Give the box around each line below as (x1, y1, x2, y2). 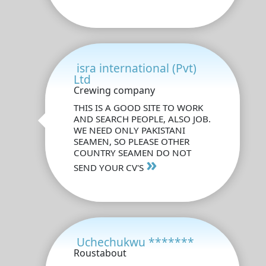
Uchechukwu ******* (77, 233, 194, 250)
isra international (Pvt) (77, 59, 197, 76)
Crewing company (74, 83, 155, 97)
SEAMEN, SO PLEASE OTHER (74, 135, 189, 147)
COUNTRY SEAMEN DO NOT (74, 146, 191, 159)
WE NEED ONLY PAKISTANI (74, 123, 185, 136)
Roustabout (74, 246, 126, 259)
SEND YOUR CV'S (74, 161, 146, 173)
